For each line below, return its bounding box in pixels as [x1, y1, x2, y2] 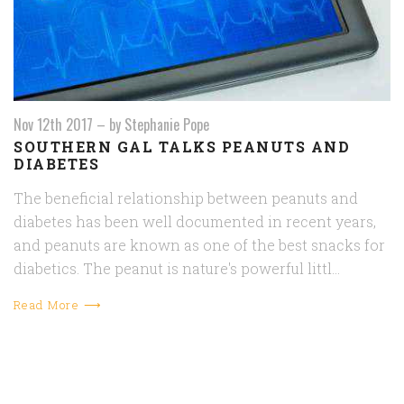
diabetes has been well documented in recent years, [14, 212, 376, 232]
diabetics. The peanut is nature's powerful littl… [14, 259, 340, 279]
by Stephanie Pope [109, 114, 209, 136]
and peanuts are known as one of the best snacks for [14, 235, 385, 255]
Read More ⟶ [14, 297, 103, 314]
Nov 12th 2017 [14, 114, 93, 136]
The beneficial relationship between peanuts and [14, 188, 358, 208]
